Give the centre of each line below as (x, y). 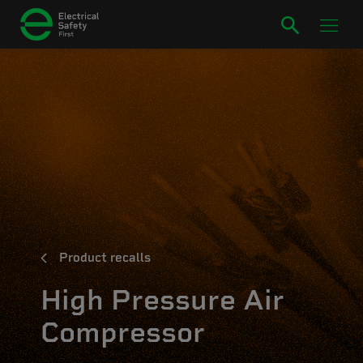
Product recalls (105, 258)
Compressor (123, 332)
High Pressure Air (162, 300)
